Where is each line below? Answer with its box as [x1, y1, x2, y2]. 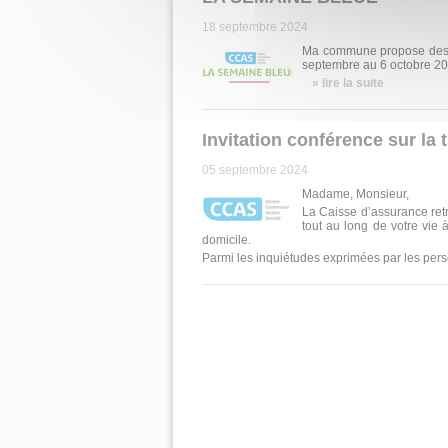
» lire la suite [312, 76, 384, 90]
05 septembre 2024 [202, 163, 308, 177]
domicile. [202, 233, 251, 247]
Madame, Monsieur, [302, 187, 409, 201]
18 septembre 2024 [202, 20, 308, 34]
